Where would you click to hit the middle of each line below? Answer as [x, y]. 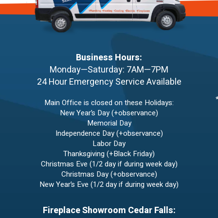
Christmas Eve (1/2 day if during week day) [109, 164]
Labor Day [109, 144]
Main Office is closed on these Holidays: [109, 103]
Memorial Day [109, 123]
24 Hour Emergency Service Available [109, 82]
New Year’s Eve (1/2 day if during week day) [109, 185]
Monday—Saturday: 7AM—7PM [109, 70]
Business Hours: [109, 58]
